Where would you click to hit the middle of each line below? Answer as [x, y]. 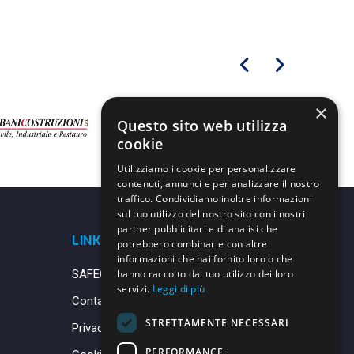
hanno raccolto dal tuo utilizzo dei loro [205, 274]
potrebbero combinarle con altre [192, 244]
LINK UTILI [105, 241]
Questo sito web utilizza [202, 126]
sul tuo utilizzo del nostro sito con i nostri [211, 214]
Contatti [93, 301]
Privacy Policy [107, 328]
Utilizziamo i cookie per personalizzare [207, 169]
